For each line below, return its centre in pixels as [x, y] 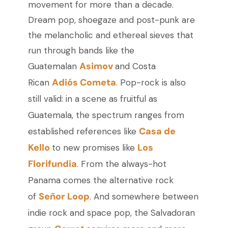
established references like [83, 132]
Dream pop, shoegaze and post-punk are [111, 20]
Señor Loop [64, 197]
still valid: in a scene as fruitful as [92, 99]
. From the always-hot [121, 164]
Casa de [157, 132]
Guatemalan [53, 66]
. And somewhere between [144, 197]
